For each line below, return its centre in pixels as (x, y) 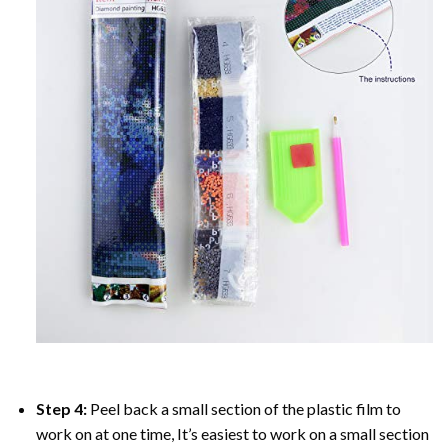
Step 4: (62, 409)
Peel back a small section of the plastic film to (245, 409)
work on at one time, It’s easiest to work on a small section (232, 434)
